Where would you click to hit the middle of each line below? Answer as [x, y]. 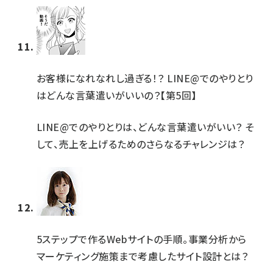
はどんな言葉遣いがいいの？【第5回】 [117, 95]
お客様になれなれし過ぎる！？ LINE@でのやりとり [145, 78]
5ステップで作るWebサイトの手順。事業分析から [142, 239]
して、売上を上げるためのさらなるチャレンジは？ [141, 144]
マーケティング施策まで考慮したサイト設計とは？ [143, 256]
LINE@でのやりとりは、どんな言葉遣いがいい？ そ [145, 127]
